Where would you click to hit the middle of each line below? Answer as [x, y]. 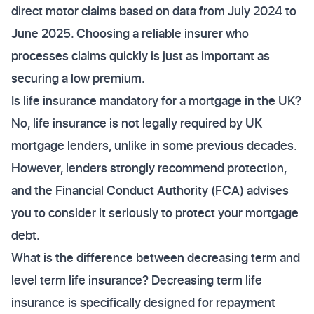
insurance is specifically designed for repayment [143, 302]
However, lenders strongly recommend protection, [149, 168]
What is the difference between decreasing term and [156, 258]
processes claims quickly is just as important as [141, 56]
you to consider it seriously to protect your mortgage [155, 213]
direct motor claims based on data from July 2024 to [154, 11]
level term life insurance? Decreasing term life [137, 280]
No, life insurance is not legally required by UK [137, 123]
